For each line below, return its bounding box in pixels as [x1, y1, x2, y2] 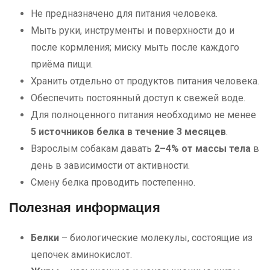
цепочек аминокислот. [31, 248, 132, 260]
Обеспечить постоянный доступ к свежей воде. [31, 92, 245, 104]
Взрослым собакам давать [31, 142, 154, 154]
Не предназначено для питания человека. [31, 7, 218, 19]
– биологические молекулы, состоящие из [59, 231, 253, 243]
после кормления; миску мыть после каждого [31, 41, 239, 53]
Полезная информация [9, 201, 160, 216]
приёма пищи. [31, 58, 93, 70]
